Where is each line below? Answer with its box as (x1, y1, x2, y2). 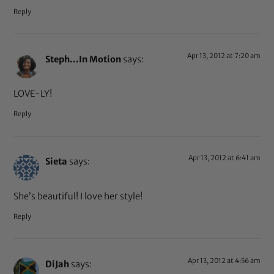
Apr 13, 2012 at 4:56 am (187, 256, 261, 265)
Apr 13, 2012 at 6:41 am (188, 154, 261, 163)
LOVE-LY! (13, 87, 53, 99)
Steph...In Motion (45, 53, 122, 65)
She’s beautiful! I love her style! (13, 190, 143, 202)
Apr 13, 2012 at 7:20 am (187, 51, 261, 60)
